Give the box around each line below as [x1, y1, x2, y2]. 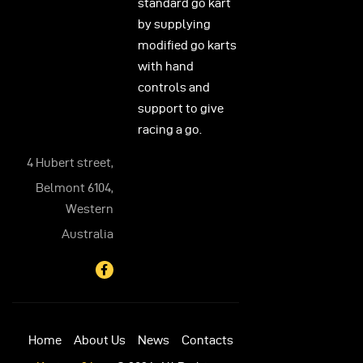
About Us [73, 333, 126, 347]
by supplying [138, 17, 211, 31]
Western [66, 202, 113, 216]
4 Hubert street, [27, 156, 113, 169]
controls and [138, 80, 210, 94]
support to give [138, 101, 224, 115]
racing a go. [138, 122, 202, 136]
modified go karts [138, 38, 237, 52]
